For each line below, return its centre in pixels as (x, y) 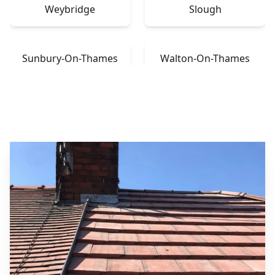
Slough (205, 9)
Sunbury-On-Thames (70, 58)
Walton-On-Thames (205, 58)
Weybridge (70, 9)
